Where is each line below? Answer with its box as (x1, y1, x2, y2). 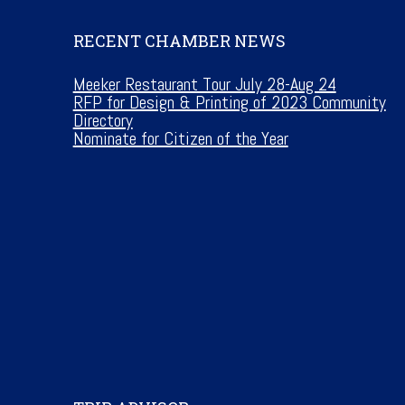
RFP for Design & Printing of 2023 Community (72, 90, 386, 115)
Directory (72, 108, 133, 133)
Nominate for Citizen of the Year (72, 127, 288, 151)
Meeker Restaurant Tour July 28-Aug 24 (72, 72, 336, 97)
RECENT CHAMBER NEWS (72, 30, 286, 52)
